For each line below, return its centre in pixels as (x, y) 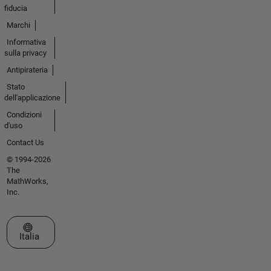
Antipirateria (27, 70)
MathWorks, (27, 181)
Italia (29, 237)
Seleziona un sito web (67, 227)
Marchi (18, 25)
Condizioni (24, 115)
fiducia (15, 8)
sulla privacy (25, 53)
